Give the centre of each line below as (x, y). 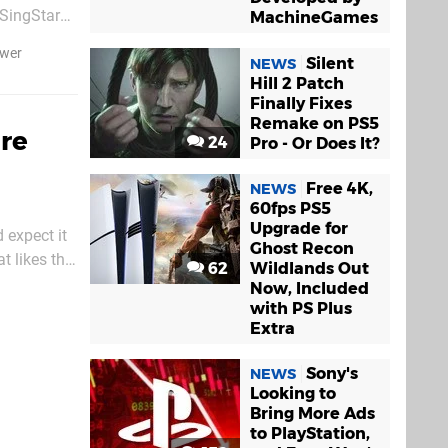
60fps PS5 (290, 208)
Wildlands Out (309, 268)
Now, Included (309, 288)
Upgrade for (299, 228)
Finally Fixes (301, 103)
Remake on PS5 (314, 123)
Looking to (293, 393)
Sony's (332, 373)
